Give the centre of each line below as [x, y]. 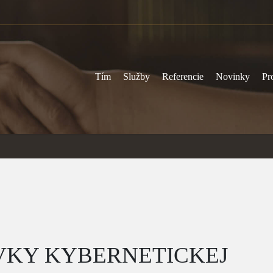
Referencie [183, 76]
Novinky [233, 76]
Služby [136, 76]
